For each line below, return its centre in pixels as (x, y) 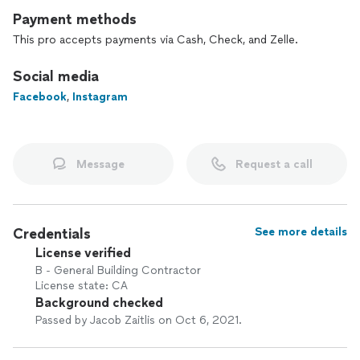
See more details (301, 232)
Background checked (99, 303)
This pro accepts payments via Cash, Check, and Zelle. (155, 40)
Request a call (274, 164)
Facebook (40, 97)
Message (100, 164)
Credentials (52, 234)
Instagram (100, 97)
